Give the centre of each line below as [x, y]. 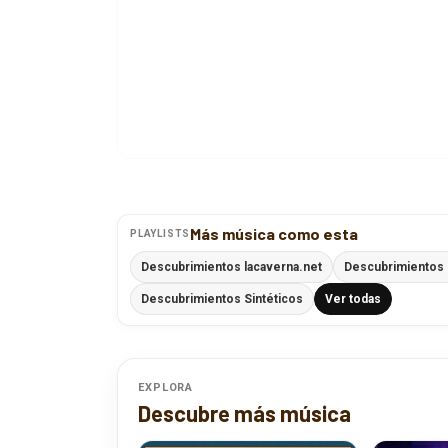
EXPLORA [166, 387]
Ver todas [353, 298]
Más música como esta [274, 233]
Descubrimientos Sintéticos [222, 298]
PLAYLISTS [160, 233]
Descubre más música [244, 412]
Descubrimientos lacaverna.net [231, 266]
